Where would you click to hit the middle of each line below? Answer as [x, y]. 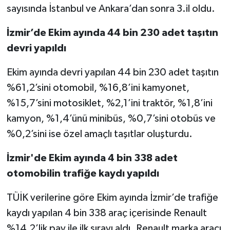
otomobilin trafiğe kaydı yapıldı [83, 174]
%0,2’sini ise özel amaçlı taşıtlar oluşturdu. [100, 134]
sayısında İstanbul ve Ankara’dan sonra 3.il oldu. [111, 9]
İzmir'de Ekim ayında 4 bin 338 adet [92, 158]
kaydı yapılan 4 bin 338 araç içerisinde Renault [107, 213]
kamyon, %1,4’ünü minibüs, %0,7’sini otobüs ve [111, 119]
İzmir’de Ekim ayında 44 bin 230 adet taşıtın [112, 33]
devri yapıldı [36, 49]
